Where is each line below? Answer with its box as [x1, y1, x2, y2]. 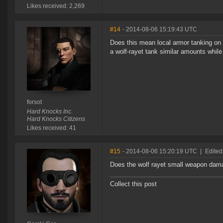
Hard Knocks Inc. [26, 108, 73, 115]
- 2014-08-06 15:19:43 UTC [122, 26, 197, 33]
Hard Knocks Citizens [26, 115, 85, 123]
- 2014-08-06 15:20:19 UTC [122, 148, 197, 155]
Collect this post [110, 180, 157, 188]
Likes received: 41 [26, 124, 76, 132]
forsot [26, 99, 42, 106]
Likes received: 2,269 [26, 2, 85, 10]
